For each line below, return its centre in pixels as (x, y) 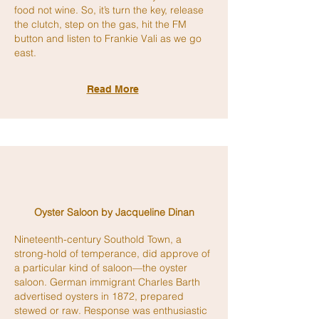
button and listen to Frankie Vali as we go (108, 38)
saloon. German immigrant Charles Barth (107, 282)
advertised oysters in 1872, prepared (99, 296)
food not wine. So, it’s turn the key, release (109, 10)
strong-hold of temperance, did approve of (112, 253)
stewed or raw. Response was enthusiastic (111, 310)
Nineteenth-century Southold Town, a (98, 239)
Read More (113, 89)
